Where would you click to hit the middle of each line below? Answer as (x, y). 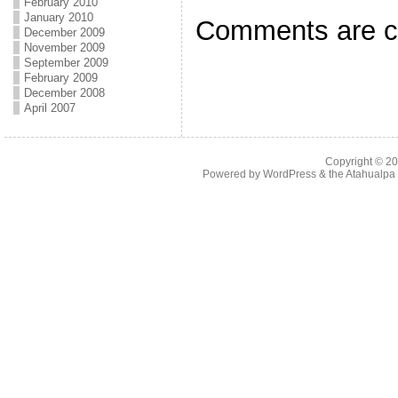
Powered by (232, 174)
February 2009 (60, 78)
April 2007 (49, 108)
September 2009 (66, 63)
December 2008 (64, 93)
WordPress (289, 174)
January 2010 (58, 17)
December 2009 (64, 32)
